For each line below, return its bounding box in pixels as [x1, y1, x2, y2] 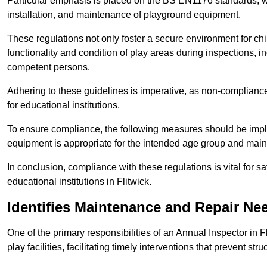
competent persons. [7, 62, 90, 73]
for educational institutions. [7, 100, 122, 111]
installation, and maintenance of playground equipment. [7, 10, 243, 20]
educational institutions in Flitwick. [7, 176, 151, 187]
